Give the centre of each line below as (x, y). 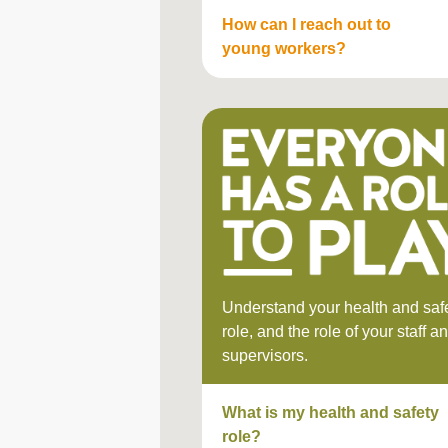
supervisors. (265, 356)
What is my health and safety (330, 413)
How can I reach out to (306, 25)
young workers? (284, 49)
